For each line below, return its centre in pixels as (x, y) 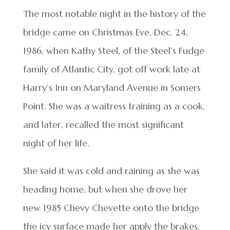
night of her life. (56, 143)
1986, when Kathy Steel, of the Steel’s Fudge (113, 51)
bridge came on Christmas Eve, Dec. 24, (105, 32)
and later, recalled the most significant (103, 125)
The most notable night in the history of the (114, 14)
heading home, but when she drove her (105, 189)
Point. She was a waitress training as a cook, (114, 106)
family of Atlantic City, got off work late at (111, 69)
